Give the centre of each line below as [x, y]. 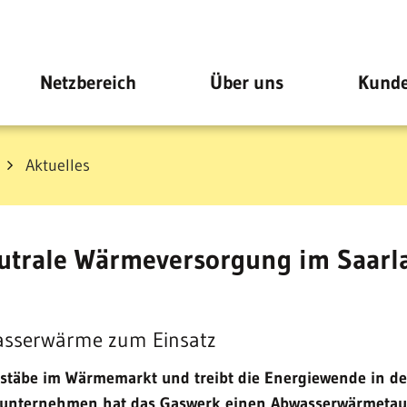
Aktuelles [58, 165]
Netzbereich [88, 83]
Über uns [247, 83]
